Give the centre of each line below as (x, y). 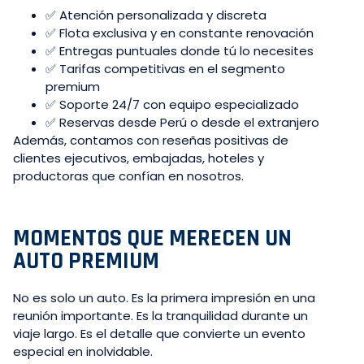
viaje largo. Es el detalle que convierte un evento (159, 334)
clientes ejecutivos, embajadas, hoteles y (139, 158)
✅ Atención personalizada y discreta (156, 15)
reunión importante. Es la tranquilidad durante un (160, 316)
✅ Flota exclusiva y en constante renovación (180, 33)
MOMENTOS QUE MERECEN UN (152, 239)
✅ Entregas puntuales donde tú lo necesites (180, 51)
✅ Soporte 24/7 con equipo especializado (172, 105)
